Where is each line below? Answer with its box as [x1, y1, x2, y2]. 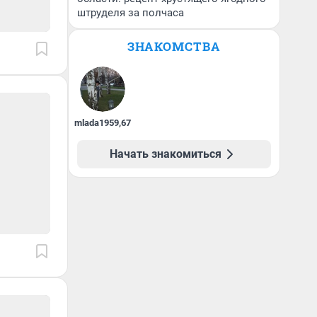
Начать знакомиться [110, 147, 221, 161]
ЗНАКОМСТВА [127, 38, 221, 54]
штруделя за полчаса [77, 6, 184, 19]
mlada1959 [74, 117, 120, 128]
